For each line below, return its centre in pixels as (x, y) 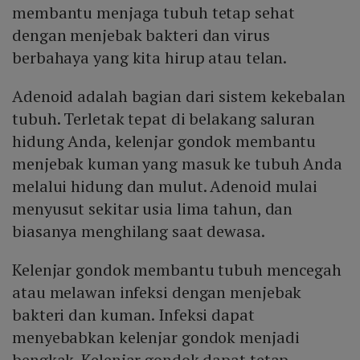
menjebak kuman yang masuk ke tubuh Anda (178, 164)
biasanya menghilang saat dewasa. (139, 231)
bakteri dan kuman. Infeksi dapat (133, 315)
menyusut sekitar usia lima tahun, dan (153, 209)
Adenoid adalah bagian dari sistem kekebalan (179, 96)
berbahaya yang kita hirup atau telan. (150, 58)
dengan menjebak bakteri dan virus (141, 35)
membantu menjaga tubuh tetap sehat (153, 13)
